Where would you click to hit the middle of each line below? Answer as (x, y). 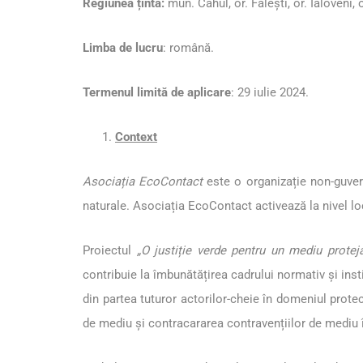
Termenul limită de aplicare (157, 93)
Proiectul (110, 251)
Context (136, 137)
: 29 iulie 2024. (270, 93)
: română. (188, 48)
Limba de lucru (123, 48)
